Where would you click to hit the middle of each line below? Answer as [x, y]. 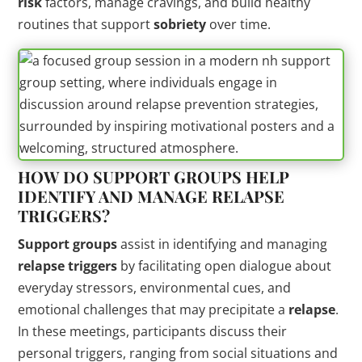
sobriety [180, 25]
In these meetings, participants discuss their [153, 332]
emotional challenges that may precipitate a [154, 310]
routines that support [86, 25]
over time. [239, 25]
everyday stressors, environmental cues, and [155, 288]
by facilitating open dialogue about [225, 266]
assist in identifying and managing [223, 244]
